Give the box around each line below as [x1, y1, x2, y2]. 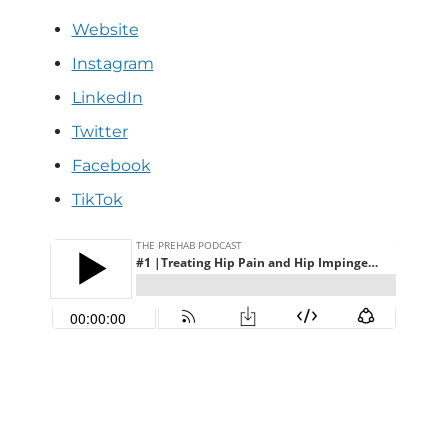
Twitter [71, 121, 128, 141]
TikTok [71, 189, 123, 209]
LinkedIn [71, 87, 143, 107]
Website [71, 19, 139, 39]
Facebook [71, 155, 151, 175]
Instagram [71, 53, 154, 73]
